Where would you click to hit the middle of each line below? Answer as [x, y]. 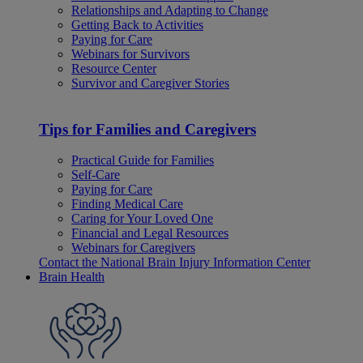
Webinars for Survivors [130, 53]
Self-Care [96, 175]
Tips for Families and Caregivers [147, 129]
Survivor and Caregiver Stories [150, 83]
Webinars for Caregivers [133, 248]
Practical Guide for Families [143, 160]
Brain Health [72, 277]
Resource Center [114, 68]
